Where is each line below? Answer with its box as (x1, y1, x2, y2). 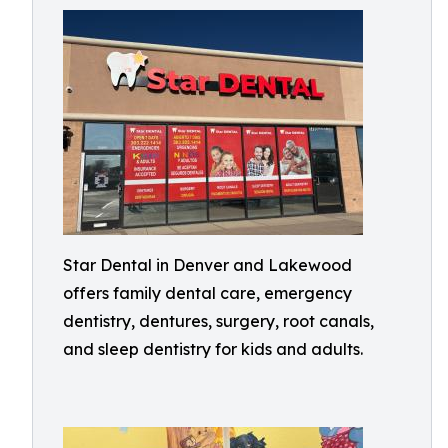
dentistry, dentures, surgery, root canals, (63, 311, 374, 331)
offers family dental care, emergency (63, 283, 352, 303)
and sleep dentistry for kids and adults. (63, 339, 363, 359)
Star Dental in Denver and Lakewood (63, 255, 352, 275)
